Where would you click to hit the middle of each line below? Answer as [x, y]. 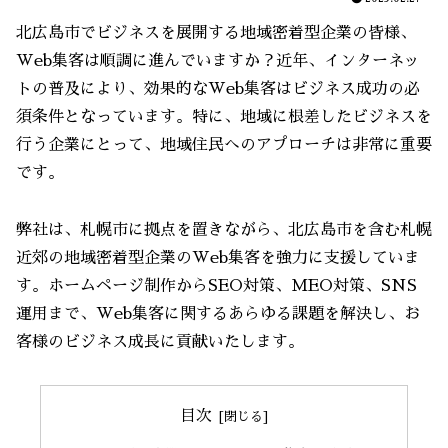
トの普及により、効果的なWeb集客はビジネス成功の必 [218, 88]
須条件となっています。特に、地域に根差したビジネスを [224, 116]
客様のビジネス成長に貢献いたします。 [160, 341]
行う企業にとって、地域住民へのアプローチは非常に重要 [224, 144]
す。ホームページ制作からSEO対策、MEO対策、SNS [216, 285]
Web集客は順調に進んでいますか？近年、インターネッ [218, 60]
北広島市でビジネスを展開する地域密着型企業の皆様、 [216, 32]
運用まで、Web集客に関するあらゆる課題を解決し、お [218, 313]
